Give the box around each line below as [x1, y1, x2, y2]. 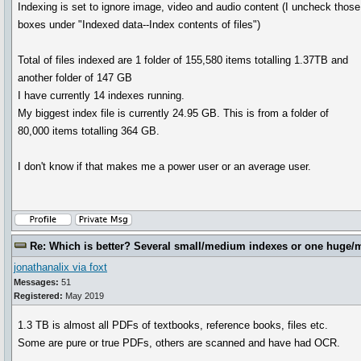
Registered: [14, 291, 63, 301]
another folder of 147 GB [18, 72, 133, 84]
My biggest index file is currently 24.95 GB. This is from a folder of [18, 107, 330, 119]
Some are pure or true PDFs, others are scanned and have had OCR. [18, 337, 341, 349]
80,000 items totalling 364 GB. [18, 125, 160, 137]
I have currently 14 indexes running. [18, 89, 185, 102]
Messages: [14, 277, 59, 287]
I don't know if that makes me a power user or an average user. [18, 160, 312, 172]
